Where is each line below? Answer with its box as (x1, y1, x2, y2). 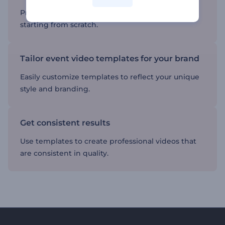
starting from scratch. (20, 20, 98, 29)
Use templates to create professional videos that (20, 137, 196, 146)
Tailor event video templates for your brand (20, 54, 199, 63)
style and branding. (20, 84, 90, 93)
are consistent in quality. (20, 149, 108, 158)
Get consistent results (20, 118, 110, 128)
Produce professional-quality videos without (20, 8, 180, 17)
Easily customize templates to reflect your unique (20, 72, 199, 81)
